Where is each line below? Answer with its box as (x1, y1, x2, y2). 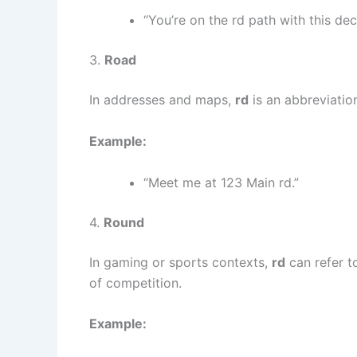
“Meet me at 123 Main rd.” (143, 174, 299, 190)
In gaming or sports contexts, (89, 253, 272, 270)
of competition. (89, 274, 182, 291)
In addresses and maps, (89, 92, 235, 108)
